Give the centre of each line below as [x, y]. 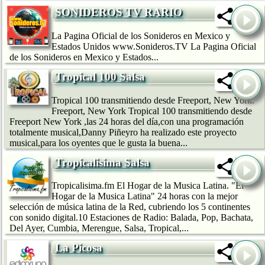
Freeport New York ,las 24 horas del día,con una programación [127, 121]
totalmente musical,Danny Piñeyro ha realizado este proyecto [123, 132]
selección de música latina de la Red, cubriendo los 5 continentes [130, 207]
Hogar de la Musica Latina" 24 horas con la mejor [145, 196]
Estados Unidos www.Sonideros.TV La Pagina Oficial [154, 47]
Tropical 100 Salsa [100, 77]
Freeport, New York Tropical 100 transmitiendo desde [152, 111]
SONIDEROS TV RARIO [119, 12]
